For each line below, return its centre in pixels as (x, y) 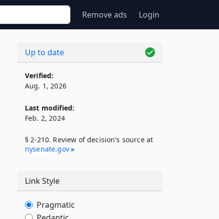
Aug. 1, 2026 (46, 86)
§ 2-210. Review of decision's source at (89, 140)
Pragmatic (56, 205)
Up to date (44, 52)
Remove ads (105, 15)
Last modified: (50, 108)
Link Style (42, 181)
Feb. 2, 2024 (45, 118)
